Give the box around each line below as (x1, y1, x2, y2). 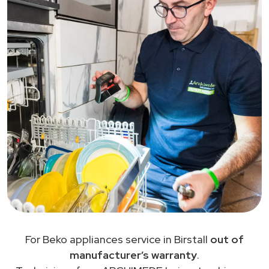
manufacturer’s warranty (70, 247, 197, 262)
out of (210, 232, 244, 246)
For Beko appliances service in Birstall (25, 232, 210, 246)
